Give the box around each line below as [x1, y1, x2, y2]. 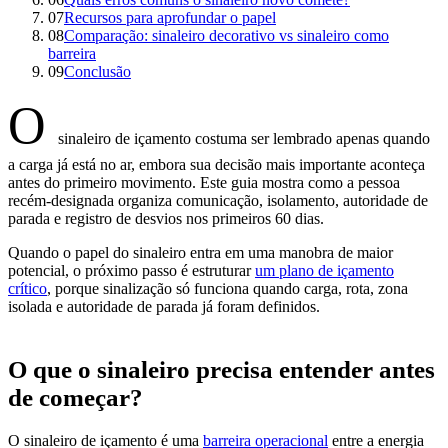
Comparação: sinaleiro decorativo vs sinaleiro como [64, 26, 389, 44]
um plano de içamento [255, 261, 394, 279]
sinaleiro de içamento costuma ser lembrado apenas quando [54, 129, 430, 147]
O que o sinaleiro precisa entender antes [8, 355, 435, 383]
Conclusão [64, 62, 131, 80]
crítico [8, 279, 47, 297]
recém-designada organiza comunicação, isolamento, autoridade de [8, 191, 428, 209]
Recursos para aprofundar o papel [64, 8, 276, 26]
